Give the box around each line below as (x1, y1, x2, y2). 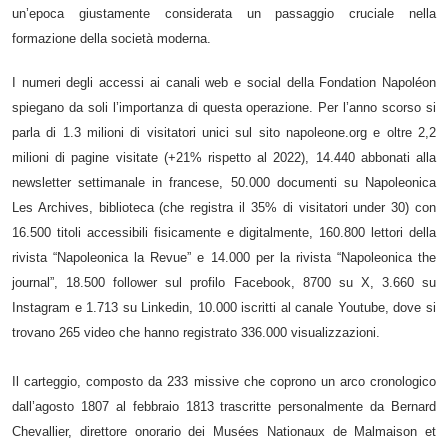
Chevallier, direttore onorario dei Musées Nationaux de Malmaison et (12, 423, 436, 439)
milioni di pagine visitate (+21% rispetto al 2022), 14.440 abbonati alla (12, 149, 436, 165)
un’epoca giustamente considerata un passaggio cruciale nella (12, 6, 436, 22)
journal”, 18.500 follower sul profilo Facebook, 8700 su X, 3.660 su (12, 274, 436, 290)
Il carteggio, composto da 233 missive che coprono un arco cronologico (12, 373, 436, 389)
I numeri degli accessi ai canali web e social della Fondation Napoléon (12, 74, 436, 90)
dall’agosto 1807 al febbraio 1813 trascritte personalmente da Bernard (12, 398, 436, 414)
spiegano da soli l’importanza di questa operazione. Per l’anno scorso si (12, 99, 436, 115)
